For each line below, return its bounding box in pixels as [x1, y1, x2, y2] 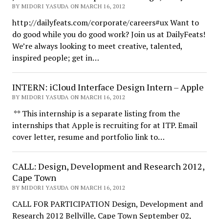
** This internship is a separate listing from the [12, 108, 180, 119]
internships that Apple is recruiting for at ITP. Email [12, 120, 197, 131]
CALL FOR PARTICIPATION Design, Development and [12, 198, 203, 209]
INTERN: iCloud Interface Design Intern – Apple [12, 81, 204, 93]
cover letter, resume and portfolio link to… [12, 131, 165, 142]
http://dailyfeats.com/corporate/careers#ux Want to [12, 17, 199, 28]
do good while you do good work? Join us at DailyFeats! [12, 29, 205, 40]
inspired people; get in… [12, 52, 99, 63]
